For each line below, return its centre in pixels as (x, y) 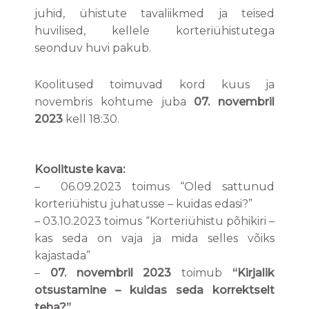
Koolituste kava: (80, 169)
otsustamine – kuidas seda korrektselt (154, 290)
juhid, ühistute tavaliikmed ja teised (154, 13)
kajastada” (62, 256)
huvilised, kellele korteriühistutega (154, 31)
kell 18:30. (91, 119)
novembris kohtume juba (114, 102)
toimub (202, 273)
